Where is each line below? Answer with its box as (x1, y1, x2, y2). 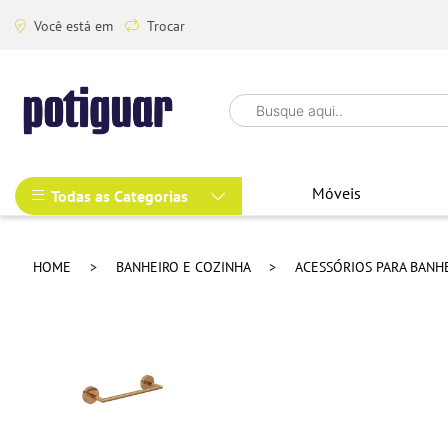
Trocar (147, 17, 185, 34)
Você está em (34, 17, 117, 34)
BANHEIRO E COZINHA (116, 258, 254, 276)
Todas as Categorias (51, 186, 188, 207)
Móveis (312, 183, 361, 204)
